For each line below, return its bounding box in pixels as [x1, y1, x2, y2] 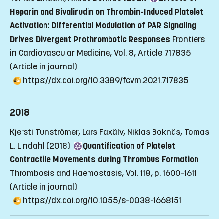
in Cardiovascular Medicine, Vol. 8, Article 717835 [10, 47, 191, 59]
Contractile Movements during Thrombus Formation [10, 154, 198, 165]
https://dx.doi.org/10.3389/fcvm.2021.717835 [23, 75, 189, 86]
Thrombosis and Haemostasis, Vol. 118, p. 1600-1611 [10, 168, 197, 179]
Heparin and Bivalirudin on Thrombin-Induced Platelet [10, 6, 203, 18]
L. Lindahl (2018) [10, 140, 72, 152]
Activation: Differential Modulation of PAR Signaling [10, 20, 196, 31]
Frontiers [172, 34, 205, 45]
